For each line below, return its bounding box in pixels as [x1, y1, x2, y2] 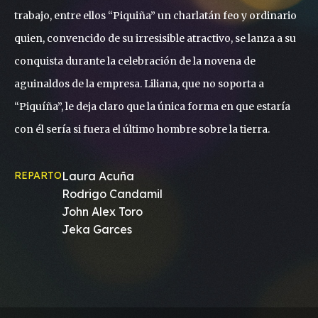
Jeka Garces [62, 222, 132, 236]
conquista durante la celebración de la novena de [14, 55, 256, 67]
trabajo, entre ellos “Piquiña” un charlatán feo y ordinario [14, 9, 297, 22]
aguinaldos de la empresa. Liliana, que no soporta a [14, 77, 264, 90]
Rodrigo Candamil [62, 187, 163, 201]
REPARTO [14, 169, 62, 182]
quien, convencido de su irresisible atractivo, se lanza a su [14, 32, 296, 45]
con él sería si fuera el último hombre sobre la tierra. [14, 123, 270, 136]
